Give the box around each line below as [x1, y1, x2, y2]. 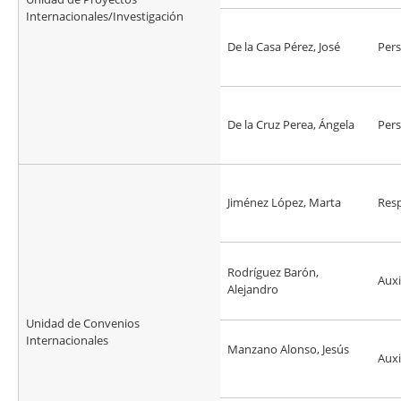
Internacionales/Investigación [26, 8, 183, 25]
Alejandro [227, 281, 278, 298]
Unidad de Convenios [26, 315, 140, 332]
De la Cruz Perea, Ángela [227, 116, 354, 133]
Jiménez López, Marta [227, 194, 341, 211]
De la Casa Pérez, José [227, 38, 340, 55]
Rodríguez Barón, [227, 264, 319, 281]
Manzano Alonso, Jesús [227, 341, 352, 358]
